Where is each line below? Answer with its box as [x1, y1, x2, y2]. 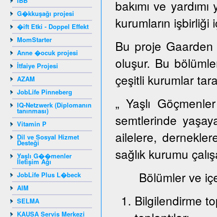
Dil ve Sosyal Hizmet [17, 132, 79, 141]
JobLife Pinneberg [17, 87, 72, 96]
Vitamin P [17, 119, 46, 128]
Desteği [17, 138, 39, 147]
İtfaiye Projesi [17, 61, 58, 70]
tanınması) [17, 106, 48, 115]
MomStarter [17, 35, 52, 44]
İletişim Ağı [17, 157, 51, 166]
